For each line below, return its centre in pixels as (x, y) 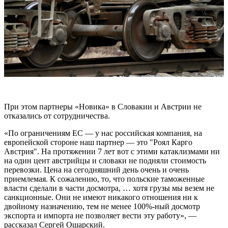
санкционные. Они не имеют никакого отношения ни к (101, 197)
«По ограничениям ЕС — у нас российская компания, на (103, 133)
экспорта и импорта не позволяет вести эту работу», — (100, 215)
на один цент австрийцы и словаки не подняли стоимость (105, 160)
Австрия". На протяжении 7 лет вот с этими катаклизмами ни (112, 151)
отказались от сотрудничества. (57, 116)
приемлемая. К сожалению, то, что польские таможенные (104, 179)
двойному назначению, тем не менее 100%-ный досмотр (102, 206)
